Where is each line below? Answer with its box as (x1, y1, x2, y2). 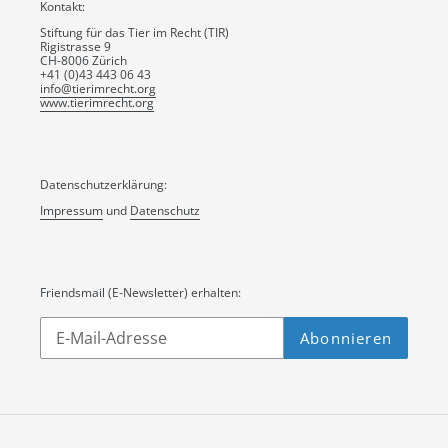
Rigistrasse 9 (40, 38, 111, 56)
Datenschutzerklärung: (40, 175, 167, 193)
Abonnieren (300, 328, 392, 349)
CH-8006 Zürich (40, 52, 127, 70)
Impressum (40, 202, 103, 220)
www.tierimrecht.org (40, 94, 154, 112)
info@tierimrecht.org (40, 80, 156, 98)
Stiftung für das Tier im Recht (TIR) (40, 24, 229, 42)
